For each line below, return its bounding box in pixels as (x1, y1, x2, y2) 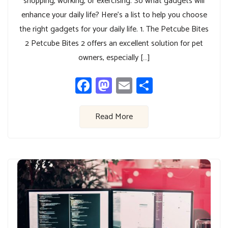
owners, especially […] (78, 50, 150, 65)
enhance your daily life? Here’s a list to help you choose (21, 8, 207, 22)
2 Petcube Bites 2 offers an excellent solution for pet (25, 36, 203, 50)
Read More (95, 109, 133, 124)
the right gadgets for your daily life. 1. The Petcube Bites (19, 22, 209, 36)
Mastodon (112, 72, 180, 99)
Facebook (92, 72, 157, 99)
